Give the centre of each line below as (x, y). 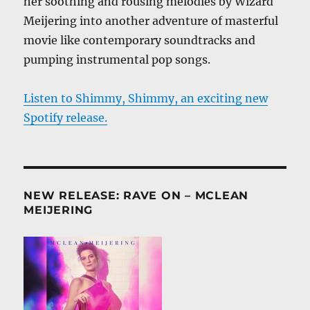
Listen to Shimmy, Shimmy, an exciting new (146, 99)
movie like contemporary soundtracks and (140, 40)
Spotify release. (66, 118)
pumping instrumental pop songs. (117, 60)
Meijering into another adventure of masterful (151, 21)
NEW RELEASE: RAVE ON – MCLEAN (136, 196)
